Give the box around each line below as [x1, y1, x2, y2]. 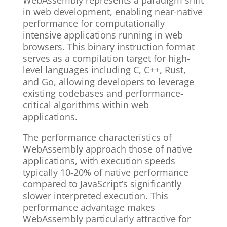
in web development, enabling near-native [22, 6, 203, 18]
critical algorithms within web [22, 99, 149, 111]
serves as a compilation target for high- [22, 52, 190, 65]
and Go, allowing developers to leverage [22, 75, 194, 88]
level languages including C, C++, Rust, [22, 64, 186, 77]
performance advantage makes [22, 201, 155, 214]
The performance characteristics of [22, 131, 172, 144]
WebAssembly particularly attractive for [22, 213, 191, 225]
